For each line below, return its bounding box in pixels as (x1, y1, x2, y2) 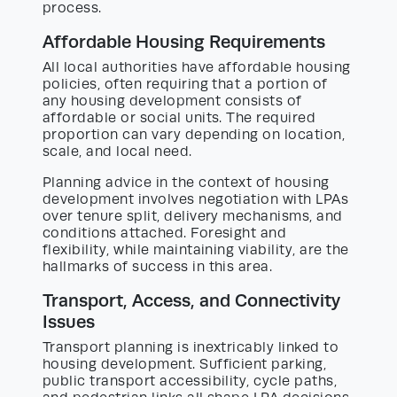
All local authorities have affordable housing (43, 58, 351, 75)
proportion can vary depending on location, (43, 126, 346, 143)
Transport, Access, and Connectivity (43, 290, 340, 310)
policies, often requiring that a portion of (43, 75, 328, 92)
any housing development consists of (43, 92, 302, 109)
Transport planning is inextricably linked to (43, 339, 339, 355)
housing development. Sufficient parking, (43, 355, 327, 372)
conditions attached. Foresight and (43, 224, 287, 241)
